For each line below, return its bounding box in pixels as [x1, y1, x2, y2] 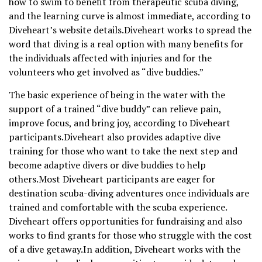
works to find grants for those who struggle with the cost [9, 229, 252, 242]
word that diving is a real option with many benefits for [9, 37, 243, 51]
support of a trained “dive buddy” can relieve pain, [9, 102, 221, 116]
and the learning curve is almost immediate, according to [9, 9, 250, 23]
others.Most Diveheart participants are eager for [9, 173, 215, 186]
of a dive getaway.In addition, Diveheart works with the [9, 243, 240, 256]
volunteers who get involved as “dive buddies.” [9, 65, 204, 79]
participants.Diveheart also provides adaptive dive [9, 130, 220, 144]
